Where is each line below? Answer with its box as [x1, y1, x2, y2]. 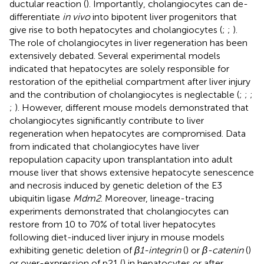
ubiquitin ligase [9, 192, 73, 204]
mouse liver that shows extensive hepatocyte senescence [9, 166, 254, 178]
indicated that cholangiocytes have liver [32, 140, 199, 152]
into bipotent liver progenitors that [90, 11, 237, 22]
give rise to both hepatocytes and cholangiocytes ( [9, 24, 222, 35]
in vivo [62, 11, 90, 22]
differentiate [9, 11, 62, 22]
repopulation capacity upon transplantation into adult [9, 153, 233, 165]
